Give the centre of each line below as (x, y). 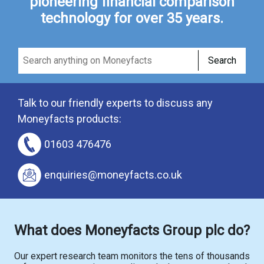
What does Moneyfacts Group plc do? (132, 231)
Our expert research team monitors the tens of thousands (132, 256)
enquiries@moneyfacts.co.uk (113, 175)
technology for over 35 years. (132, 19)
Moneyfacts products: (70, 119)
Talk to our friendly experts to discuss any (115, 103)
